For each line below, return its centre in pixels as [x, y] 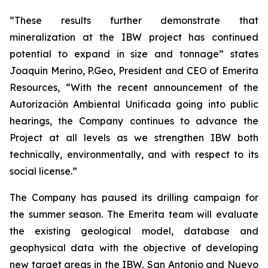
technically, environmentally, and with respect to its [134, 155]
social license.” [46, 171]
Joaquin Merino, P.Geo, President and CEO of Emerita [134, 71]
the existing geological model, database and [134, 231]
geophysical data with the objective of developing [134, 248]
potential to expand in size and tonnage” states [134, 54]
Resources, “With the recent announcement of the [134, 88]
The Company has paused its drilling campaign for [134, 198]
